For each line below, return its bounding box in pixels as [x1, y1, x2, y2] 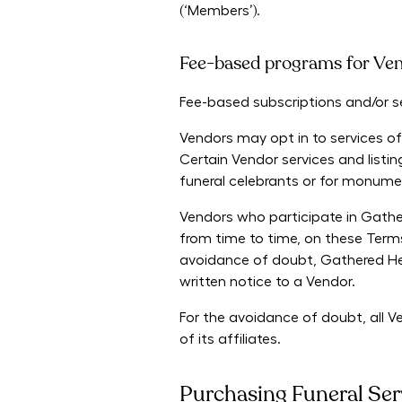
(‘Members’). [179, 4, 260, 19]
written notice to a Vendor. [179, 275, 355, 290]
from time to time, [179, 232, 304, 247]
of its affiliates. [179, 332, 281, 347]
